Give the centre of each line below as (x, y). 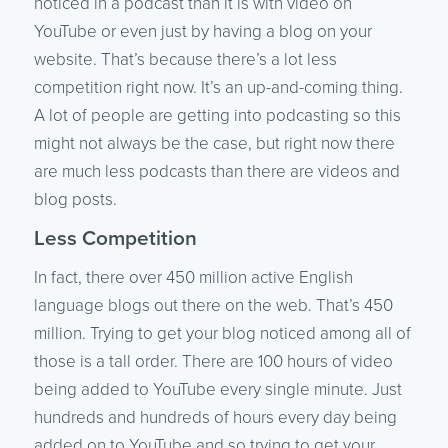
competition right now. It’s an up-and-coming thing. (218, 87)
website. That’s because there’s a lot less (185, 59)
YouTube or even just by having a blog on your (202, 31)
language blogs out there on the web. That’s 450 (213, 305)
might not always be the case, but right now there (214, 143)
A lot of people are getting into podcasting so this (217, 115)
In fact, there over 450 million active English (193, 277)
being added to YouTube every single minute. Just (217, 389)
